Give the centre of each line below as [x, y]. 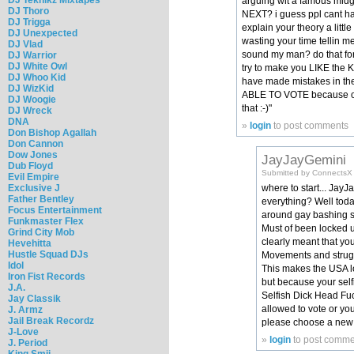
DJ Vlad [25, 44]
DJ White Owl [38, 66]
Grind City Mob [41, 232]
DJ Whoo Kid [37, 77]
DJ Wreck [30, 110]
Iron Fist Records [47, 276]
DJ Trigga [29, 22]
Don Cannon [36, 143]
